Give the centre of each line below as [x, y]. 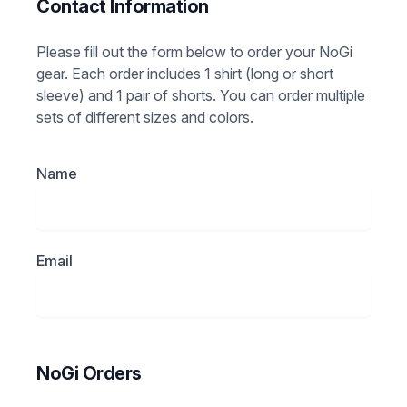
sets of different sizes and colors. [145, 117]
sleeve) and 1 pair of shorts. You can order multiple [201, 95]
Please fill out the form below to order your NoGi [194, 51]
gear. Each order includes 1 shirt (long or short [185, 73]
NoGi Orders [89, 373]
